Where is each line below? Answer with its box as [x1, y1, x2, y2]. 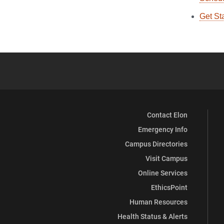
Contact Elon [147, 110, 187, 120]
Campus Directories [125, 139, 187, 149]
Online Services [138, 168, 187, 178]
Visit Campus [145, 153, 187, 163]
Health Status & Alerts [117, 211, 187, 221]
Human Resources [129, 197, 187, 207]
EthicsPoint [151, 182, 187, 192]
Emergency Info [138, 124, 187, 134]
